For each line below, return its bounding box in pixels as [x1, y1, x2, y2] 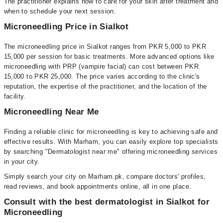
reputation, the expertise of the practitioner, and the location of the [3, 83, 207, 90]
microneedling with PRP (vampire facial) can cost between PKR [3, 63, 199, 70]
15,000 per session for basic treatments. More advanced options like [3, 53, 215, 60]
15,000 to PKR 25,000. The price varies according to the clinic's [3, 73, 200, 80]
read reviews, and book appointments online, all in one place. [3, 183, 192, 190]
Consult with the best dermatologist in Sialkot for [3, 197, 210, 207]
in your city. [3, 158, 40, 165]
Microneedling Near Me [3, 107, 99, 116]
